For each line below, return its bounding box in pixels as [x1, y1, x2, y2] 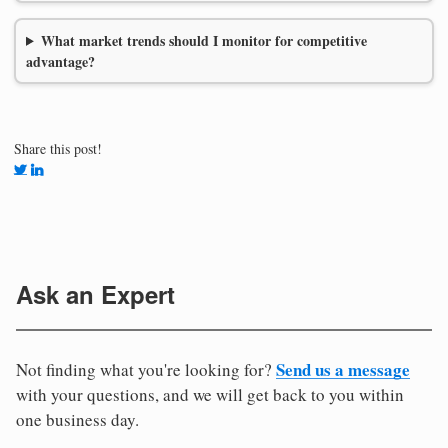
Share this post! [14, 138, 102, 158]
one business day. [16, 407, 139, 431]
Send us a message [276, 356, 410, 382]
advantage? [26, 50, 95, 72]
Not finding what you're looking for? [16, 357, 276, 381]
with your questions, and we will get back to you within [16, 382, 404, 406]
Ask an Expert [16, 276, 175, 311]
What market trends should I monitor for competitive [40, 29, 367, 51]
